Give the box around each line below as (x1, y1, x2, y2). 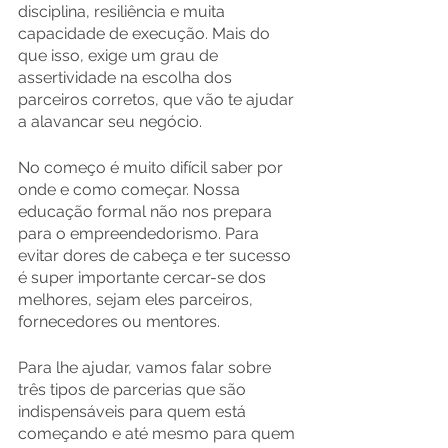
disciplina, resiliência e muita (18, 2, 229, 22)
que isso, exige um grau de (18, 46, 222, 66)
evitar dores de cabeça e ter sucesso (18, 246, 295, 266)
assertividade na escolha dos (18, 68, 236, 88)
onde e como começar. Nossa (18, 180, 244, 200)
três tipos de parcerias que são (18, 380, 250, 400)
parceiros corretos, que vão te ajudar (18, 90, 298, 110)
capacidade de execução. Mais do (18, 24, 274, 44)
